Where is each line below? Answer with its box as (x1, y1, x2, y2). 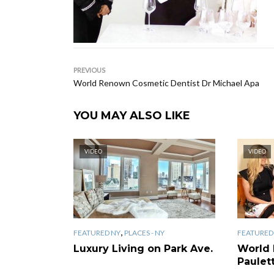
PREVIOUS (73, 66, 105, 74)
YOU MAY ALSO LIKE (73, 109, 190, 122)
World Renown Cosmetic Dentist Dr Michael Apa (73, 78, 259, 88)
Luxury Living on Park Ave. (73, 242, 213, 254)
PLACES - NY (124, 228, 165, 237)
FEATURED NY (73, 228, 120, 237)
